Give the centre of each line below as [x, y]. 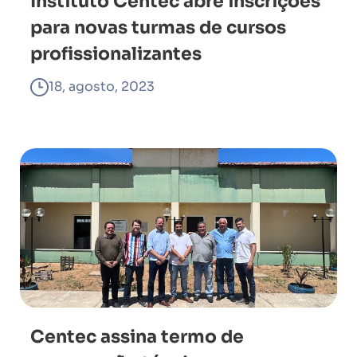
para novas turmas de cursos [158, 27]
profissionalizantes [116, 54]
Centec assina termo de [137, 337]
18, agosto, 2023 [102, 86]
